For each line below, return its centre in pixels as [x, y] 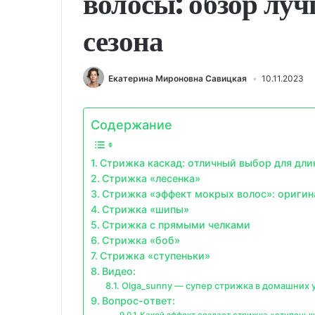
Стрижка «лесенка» [151, 178]
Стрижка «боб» [141, 240]
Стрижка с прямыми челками [176, 224]
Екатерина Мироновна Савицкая [178, 78]
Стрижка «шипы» [145, 209]
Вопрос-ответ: [138, 300]
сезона [123, 41]
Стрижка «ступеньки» [155, 255]
